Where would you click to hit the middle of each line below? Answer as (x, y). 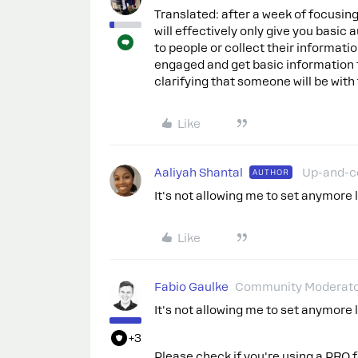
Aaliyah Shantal (199, 173)
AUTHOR (271, 173)
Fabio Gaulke (191, 287)
